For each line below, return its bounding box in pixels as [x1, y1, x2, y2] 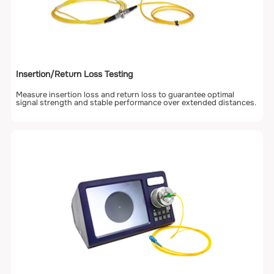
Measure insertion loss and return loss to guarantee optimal [16, 89, 235, 100]
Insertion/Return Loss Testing [16, 68, 133, 80]
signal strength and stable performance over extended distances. [16, 97, 257, 108]
